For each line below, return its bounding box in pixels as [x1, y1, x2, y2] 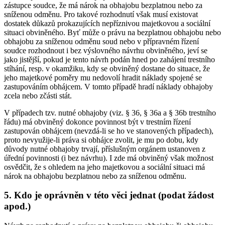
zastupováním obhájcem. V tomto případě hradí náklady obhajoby [4, 82, 213, 91]
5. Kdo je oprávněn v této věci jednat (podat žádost [4, 190, 214, 201]
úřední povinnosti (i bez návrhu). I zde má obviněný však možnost [4, 153, 213, 162]
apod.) [4, 201, 31, 212]
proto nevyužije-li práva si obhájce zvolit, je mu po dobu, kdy [4, 135, 198, 144]
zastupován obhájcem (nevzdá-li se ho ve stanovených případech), [4, 126, 213, 135]
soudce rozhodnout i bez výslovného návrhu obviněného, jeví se [4, 46, 207, 55]
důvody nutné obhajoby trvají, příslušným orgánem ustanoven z [4, 144, 205, 153]
